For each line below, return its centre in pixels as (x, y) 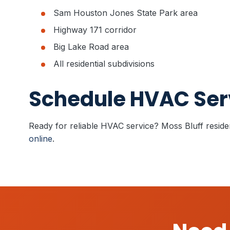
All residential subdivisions (104, 64)
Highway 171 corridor (95, 30)
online (41, 139)
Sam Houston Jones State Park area (126, 13)
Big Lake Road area (91, 47)
